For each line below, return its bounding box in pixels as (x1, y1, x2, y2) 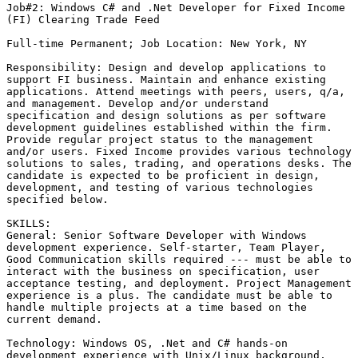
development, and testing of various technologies (6, 181, 313, 194)
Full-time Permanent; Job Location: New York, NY (6, 38, 307, 50)
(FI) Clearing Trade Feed (6, 14, 160, 26)
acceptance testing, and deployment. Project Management (6, 277, 352, 290)
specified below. (6, 193, 115, 206)
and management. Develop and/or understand (6, 97, 268, 110)
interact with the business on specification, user (6, 265, 320, 278)
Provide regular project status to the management (6, 133, 313, 146)
